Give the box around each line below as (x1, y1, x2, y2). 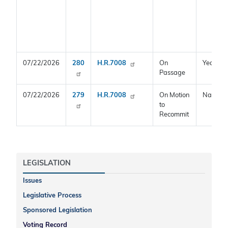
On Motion (159, 92, 189, 99)
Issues (22, 177, 42, 184)
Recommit (159, 111, 189, 119)
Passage (159, 70, 185, 77)
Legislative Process (22, 192, 81, 199)
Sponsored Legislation (22, 207, 92, 214)
